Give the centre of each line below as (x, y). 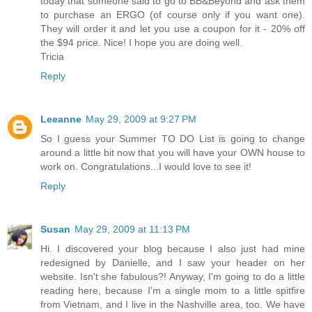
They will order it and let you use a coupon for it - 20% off (173, 29)
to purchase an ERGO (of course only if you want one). (173, 15)
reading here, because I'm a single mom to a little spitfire (173, 290)
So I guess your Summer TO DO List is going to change (173, 139)
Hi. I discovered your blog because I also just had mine (173, 248)
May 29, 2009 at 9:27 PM (141, 119)
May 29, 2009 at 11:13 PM (132, 229)
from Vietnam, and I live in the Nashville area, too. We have (173, 304)
